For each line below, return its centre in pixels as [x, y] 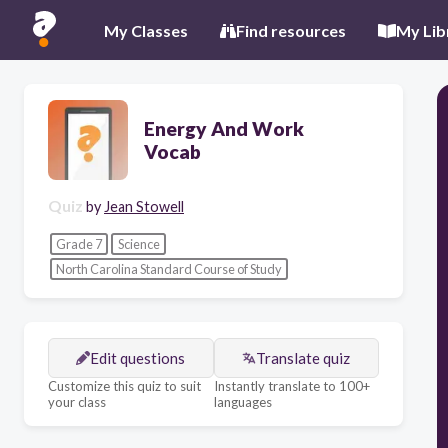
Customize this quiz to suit [124, 385]
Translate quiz [303, 357]
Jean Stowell [144, 206]
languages [242, 401]
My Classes [146, 30]
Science [138, 243]
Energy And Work [224, 128]
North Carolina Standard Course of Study [168, 269]
